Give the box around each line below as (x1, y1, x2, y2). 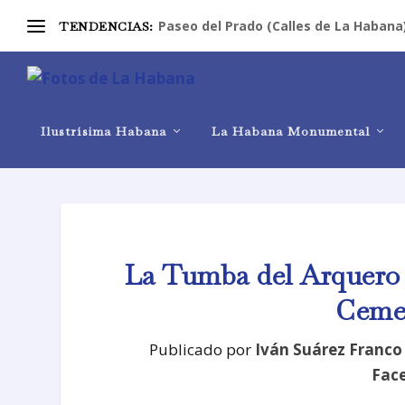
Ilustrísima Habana (41, 123, 166, 139)
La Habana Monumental (212, 123, 370, 139)
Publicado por (149, 338, 256, 360)
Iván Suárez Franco (255, 338, 403, 360)
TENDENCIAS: (59, 17, 154, 34)
